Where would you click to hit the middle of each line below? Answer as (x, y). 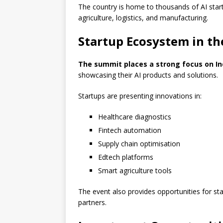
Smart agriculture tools (135, 171)
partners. (92, 203)
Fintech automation (130, 130)
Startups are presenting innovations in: (140, 96)
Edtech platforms (126, 157)
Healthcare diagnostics (135, 117)
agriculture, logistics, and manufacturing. (143, 18)
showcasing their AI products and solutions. (148, 75)
